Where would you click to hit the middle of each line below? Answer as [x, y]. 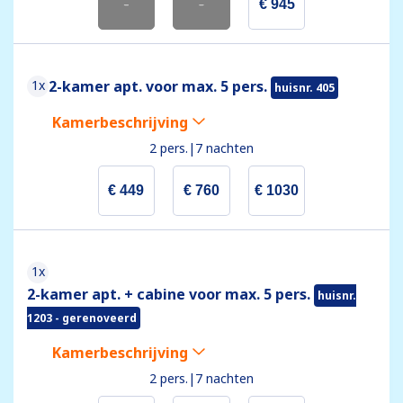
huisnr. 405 [304, 88]
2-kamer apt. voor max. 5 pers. [160, 87]
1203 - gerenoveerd [82, 318]
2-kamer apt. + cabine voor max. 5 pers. [170, 295]
